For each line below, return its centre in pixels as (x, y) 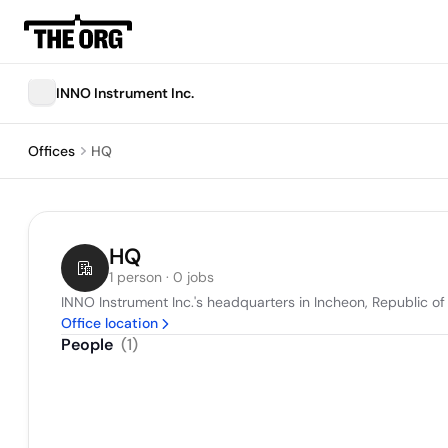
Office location (109, 323)
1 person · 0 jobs (161, 277)
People (87, 344)
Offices (51, 151)
